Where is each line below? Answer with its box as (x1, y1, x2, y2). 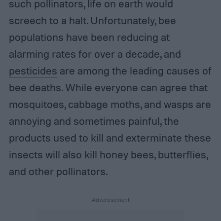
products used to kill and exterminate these (8, 131, 211, 145)
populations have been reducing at (8, 31, 170, 44)
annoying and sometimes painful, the (8, 114, 179, 128)
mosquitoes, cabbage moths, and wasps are (8, 98, 211, 111)
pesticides (8, 64, 57, 77)
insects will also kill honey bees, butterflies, (8, 148, 208, 161)
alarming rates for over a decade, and (8, 47, 181, 61)
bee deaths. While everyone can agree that (8, 81, 208, 94)
